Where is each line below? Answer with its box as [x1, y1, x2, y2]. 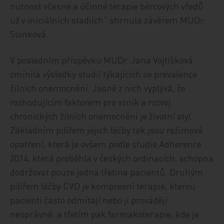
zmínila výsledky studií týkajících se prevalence [10, 68, 197, 79]
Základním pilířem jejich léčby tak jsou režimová [10, 124, 203, 135]
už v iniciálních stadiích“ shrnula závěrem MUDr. [10, 14, 206, 25]
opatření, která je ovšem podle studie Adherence [10, 138, 202, 149]
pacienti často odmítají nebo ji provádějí [10, 194, 168, 205]
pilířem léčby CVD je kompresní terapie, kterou [10, 180, 196, 191]
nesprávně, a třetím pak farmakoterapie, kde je [10, 208, 199, 219]
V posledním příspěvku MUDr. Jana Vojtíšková [10, 54, 193, 65]
